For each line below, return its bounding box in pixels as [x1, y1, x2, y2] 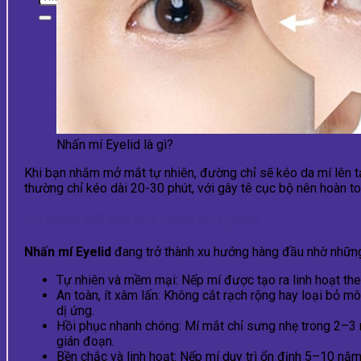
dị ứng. [56, 302, 94, 318]
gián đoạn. [56, 333, 114, 349]
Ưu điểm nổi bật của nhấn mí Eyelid [24, 211, 258, 230]
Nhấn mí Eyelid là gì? [56, 137, 173, 153]
